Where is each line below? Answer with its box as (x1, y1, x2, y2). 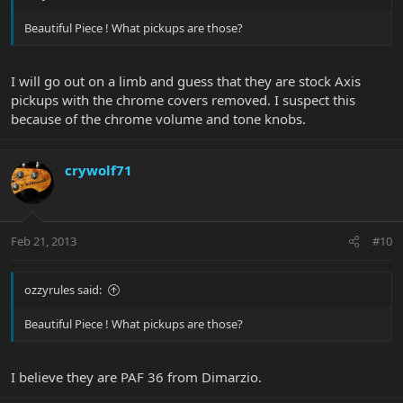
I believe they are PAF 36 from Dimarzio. (11, 367, 262, 386)
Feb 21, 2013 (11, 233, 76, 250)
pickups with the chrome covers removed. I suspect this (11, 90, 355, 109)
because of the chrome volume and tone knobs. (11, 109, 306, 128)
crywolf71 (65, 160, 132, 179)
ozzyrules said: (24, 282, 102, 299)
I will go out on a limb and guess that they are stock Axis (11, 71, 361, 90)
